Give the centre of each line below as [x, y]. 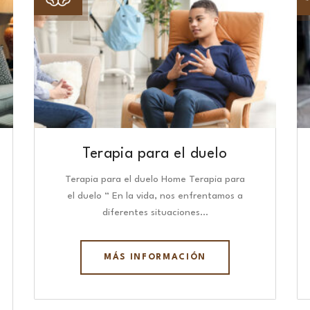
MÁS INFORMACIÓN [155, 257]
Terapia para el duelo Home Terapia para [155, 179]
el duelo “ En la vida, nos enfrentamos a [155, 195]
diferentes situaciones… [155, 212]
